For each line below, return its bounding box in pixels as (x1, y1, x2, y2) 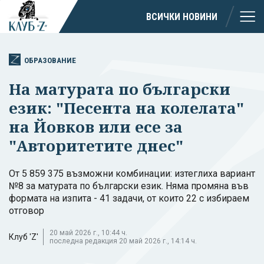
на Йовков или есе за (9, 115, 183, 137)
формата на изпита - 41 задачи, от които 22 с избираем (9, 192, 249, 204)
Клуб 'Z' (9, 232, 38, 242)
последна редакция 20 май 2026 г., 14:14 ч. (49, 236, 197, 245)
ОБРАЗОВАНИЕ (24, 55, 76, 65)
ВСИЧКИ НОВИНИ (146, 11, 217, 22)
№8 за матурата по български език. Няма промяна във (9, 180, 249, 192)
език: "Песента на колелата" (9, 97, 244, 118)
